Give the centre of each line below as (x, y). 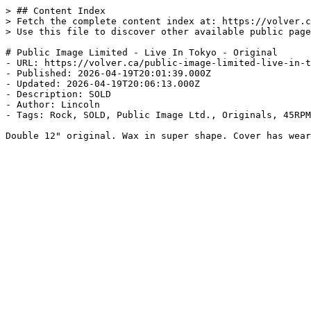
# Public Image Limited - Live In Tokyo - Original (142, 52)
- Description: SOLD (58, 94)
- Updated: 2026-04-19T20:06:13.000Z (103, 84)
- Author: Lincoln (53, 104)
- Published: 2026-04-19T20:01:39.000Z (108, 73)
